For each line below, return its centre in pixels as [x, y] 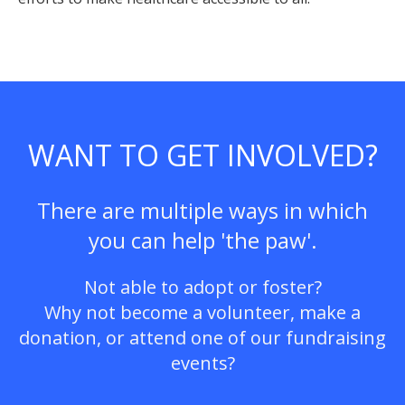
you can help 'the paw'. [202, 240]
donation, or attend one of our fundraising [202, 338]
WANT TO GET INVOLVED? [202, 155]
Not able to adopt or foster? [202, 287]
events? [202, 363]
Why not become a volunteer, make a [202, 313]
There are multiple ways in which [202, 210]
